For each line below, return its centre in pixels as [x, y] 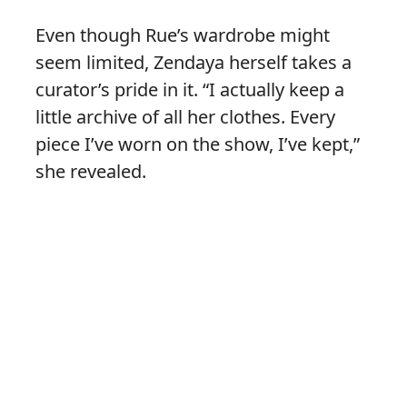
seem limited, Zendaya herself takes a [194, 63]
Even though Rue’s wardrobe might [183, 35]
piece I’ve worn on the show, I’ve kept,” [198, 144]
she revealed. [91, 172]
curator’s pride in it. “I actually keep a [190, 90]
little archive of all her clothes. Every [185, 117]
